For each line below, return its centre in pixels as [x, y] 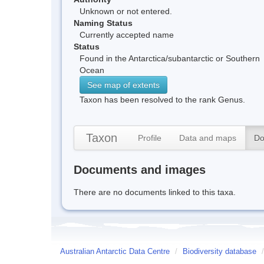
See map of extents [123, 85]
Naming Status [103, 23]
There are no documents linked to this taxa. [155, 192]
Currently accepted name [127, 34]
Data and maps [208, 138]
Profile [150, 138]
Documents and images [140, 169]
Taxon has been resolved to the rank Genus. [162, 99]
